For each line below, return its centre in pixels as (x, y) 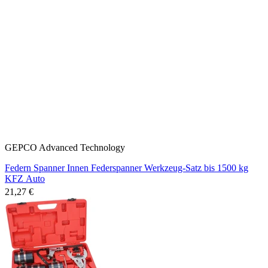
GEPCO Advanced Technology (65, 147)
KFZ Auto (25, 178)
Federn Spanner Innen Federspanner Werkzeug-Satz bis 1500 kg (127, 167)
